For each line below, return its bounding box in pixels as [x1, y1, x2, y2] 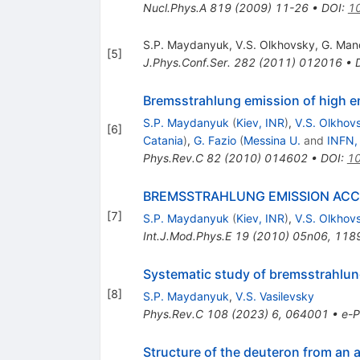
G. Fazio [193, 133, 236, 148]
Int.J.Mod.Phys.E [142, 229, 231, 243]
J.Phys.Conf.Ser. [142, 55, 231, 70]
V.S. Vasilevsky [235, 289, 314, 304]
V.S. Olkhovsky [235, 38, 315, 52]
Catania [142, 133, 183, 148]
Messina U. [243, 133, 301, 148]
